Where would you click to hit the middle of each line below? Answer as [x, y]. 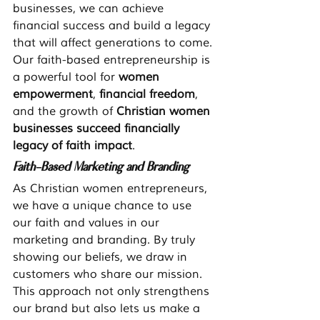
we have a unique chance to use [104, 206]
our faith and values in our [88, 223]
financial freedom [147, 95]
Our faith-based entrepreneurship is [113, 60]
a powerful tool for [66, 77]
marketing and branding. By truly [106, 240]
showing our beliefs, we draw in [102, 257]
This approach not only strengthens [113, 292]
